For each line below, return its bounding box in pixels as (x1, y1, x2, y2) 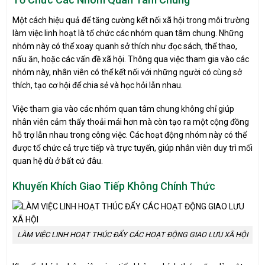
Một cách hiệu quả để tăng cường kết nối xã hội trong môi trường (12, 15, 250, 25)
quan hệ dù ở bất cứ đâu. (12, 156, 103, 166)
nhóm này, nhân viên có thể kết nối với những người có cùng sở (12, 67, 242, 77)
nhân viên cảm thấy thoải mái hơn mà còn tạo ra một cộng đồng (12, 117, 249, 127)
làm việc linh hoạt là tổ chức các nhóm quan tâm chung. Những (12, 28, 244, 38)
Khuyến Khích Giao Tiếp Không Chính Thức (12, 179, 215, 192)
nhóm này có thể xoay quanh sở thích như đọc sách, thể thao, (12, 41, 237, 51)
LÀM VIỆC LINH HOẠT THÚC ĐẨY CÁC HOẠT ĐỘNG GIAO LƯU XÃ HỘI (17, 230, 248, 239)
